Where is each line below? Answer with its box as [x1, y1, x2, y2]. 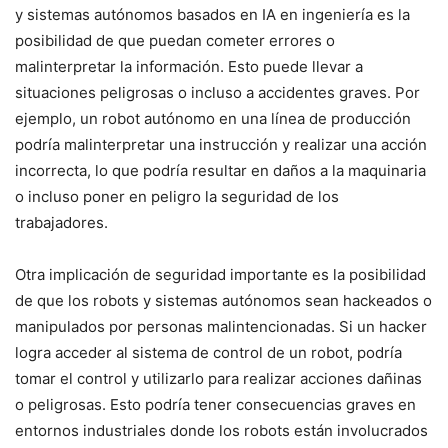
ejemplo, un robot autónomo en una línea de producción [15, 108, 411, 128]
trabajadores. [15, 212, 108, 232]
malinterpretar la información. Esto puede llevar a [15, 56, 363, 76]
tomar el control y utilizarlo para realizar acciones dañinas [15, 368, 422, 388]
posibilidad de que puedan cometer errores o [15, 30, 335, 50]
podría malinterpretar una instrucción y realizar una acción [15, 134, 427, 154]
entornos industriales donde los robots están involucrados [15, 420, 428, 440]
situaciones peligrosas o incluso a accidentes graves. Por [15, 82, 420, 102]
